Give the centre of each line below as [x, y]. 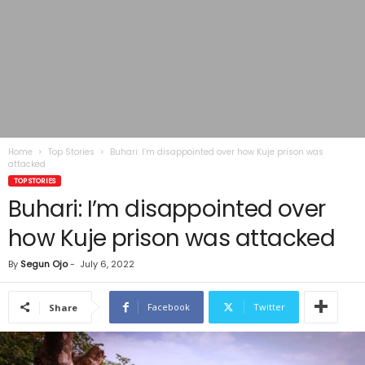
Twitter [269, 307]
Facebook [169, 307]
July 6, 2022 [107, 264]
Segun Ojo [44, 264]
